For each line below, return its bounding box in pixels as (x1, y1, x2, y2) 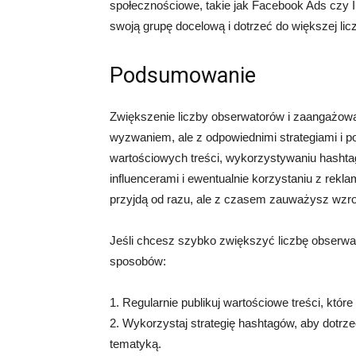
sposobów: (110, 254, 166, 268)
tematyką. (110, 337, 161, 350)
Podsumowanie (110, 63, 256, 88)
